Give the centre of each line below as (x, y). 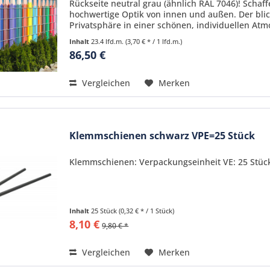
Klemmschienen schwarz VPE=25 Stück (162, 135)
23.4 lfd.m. (108, 41)
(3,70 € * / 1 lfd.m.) (154, 41)
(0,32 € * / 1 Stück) (147, 210)
